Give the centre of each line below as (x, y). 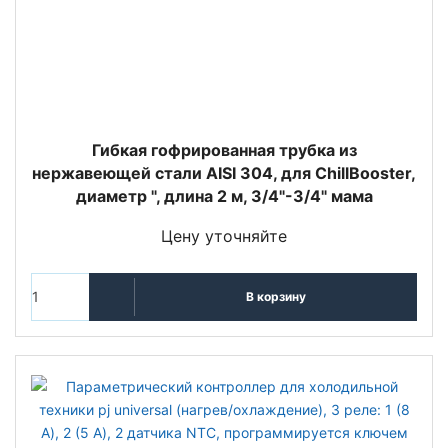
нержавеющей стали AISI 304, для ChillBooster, (224, 172)
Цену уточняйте (224, 235)
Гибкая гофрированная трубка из (224, 149)
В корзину (275, 297)
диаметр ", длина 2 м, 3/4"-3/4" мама (224, 195)
